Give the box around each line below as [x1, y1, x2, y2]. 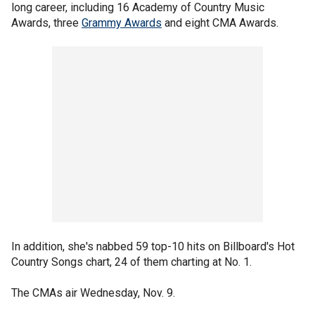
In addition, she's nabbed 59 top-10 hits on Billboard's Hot [11, 239, 295, 253]
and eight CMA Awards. [162, 15, 281, 30]
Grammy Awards [82, 15, 162, 30]
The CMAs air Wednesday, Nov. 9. [11, 285, 175, 300]
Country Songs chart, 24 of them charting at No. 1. [11, 255, 255, 269]
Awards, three [11, 15, 82, 30]
